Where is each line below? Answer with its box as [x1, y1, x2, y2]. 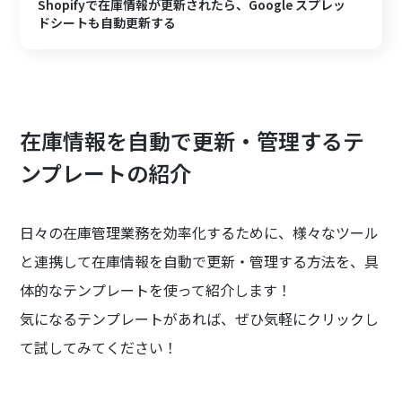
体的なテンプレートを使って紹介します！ [20, 279, 293, 301]
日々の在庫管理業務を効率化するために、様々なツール [20, 222, 380, 244]
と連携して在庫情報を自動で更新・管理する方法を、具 [20, 250, 380, 273]
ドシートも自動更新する [38, 13, 177, 32]
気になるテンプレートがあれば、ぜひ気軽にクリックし [20, 308, 380, 330]
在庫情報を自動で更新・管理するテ [20, 125, 365, 157]
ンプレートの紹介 [20, 157, 192, 189]
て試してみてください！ [20, 336, 179, 359]
